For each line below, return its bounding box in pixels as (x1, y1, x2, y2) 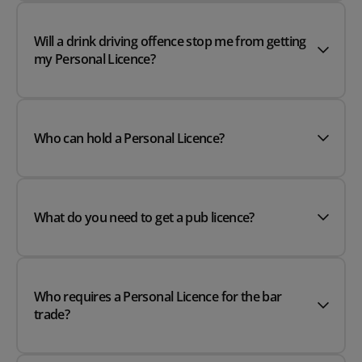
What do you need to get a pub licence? (34, 208, 255, 227)
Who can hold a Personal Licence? (34, 129, 225, 148)
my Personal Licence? (34, 50, 156, 69)
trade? (34, 305, 70, 324)
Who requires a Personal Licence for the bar (34, 288, 282, 306)
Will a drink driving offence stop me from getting (34, 32, 306, 51)
